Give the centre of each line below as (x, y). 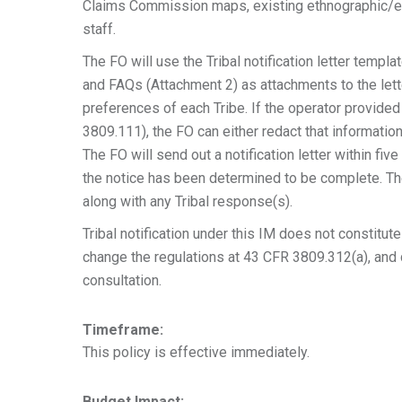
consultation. (122, 280)
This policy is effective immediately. (196, 352)
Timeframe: (123, 330)
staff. (99, 29)
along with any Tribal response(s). (188, 201)
